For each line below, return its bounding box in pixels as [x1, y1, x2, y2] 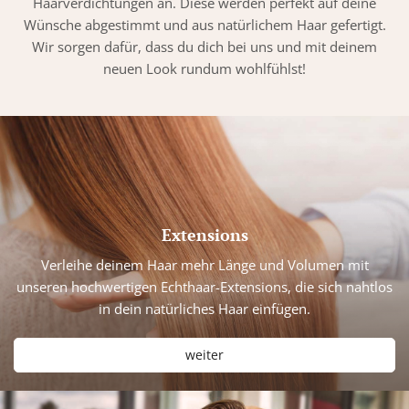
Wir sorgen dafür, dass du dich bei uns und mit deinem [32, 37, 377, 57]
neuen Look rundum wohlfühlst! [103, 59, 306, 79]
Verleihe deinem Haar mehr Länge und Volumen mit [40, 256, 369, 275]
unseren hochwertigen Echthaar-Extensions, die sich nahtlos [16, 278, 393, 297]
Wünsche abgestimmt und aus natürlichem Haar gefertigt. [23, 16, 386, 35]
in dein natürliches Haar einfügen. [99, 299, 310, 319]
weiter [185, 346, 224, 364]
